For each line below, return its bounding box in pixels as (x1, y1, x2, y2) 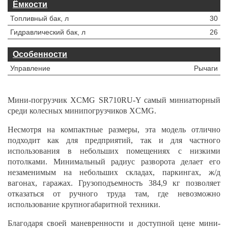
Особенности (13, 50, 67, 59)
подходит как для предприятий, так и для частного (8, 136, 220, 145)
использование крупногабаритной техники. (8, 200, 160, 209)
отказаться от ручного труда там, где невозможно (8, 189, 220, 198)
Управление (10, 64, 50, 72)
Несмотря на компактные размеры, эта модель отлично (8, 125, 220, 134)
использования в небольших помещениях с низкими (8, 147, 220, 155)
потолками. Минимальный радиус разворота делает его (8, 157, 220, 166)
